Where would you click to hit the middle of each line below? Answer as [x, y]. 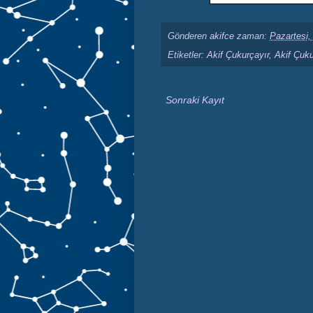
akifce [222, 37]
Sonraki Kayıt [195, 100]
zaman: [253, 37]
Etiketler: [187, 56]
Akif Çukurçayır [238, 56]
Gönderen [189, 37]
